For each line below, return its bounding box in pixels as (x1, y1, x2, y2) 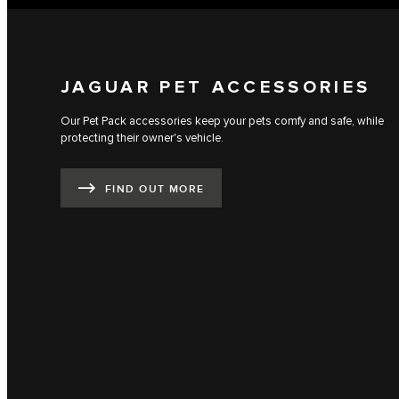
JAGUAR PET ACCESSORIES (61, 77, 371, 99)
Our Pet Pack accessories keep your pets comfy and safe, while (61, 114, 384, 129)
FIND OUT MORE (105, 182, 205, 196)
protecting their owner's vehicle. (61, 131, 224, 146)
